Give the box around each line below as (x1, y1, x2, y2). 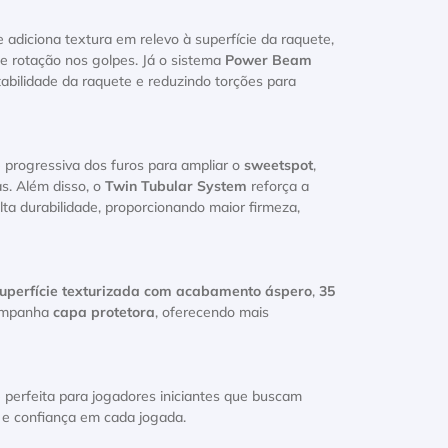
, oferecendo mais (155, 306, 269, 320)
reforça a (247, 180, 309, 194)
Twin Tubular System (105, 180, 247, 194)
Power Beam (225, 54, 312, 68)
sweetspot (244, 159, 313, 173)
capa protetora (53, 306, 155, 320)
